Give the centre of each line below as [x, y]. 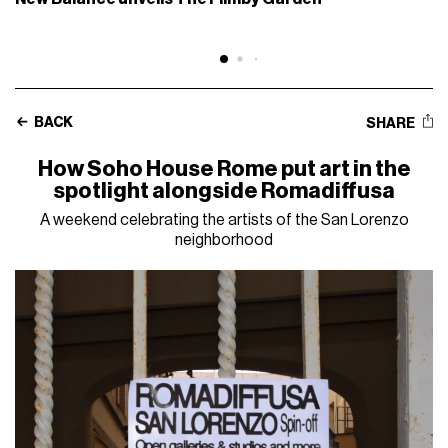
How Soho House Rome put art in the [224, 168]
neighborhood [224, 239]
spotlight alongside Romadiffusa [224, 190]
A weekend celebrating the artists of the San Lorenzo [224, 219]
